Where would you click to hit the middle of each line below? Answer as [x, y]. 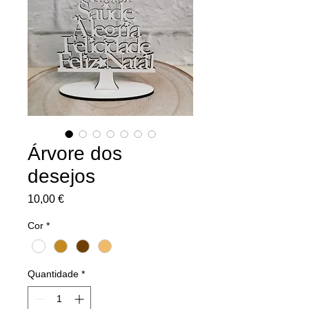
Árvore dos [75, 153]
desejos [61, 176]
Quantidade [53, 273]
